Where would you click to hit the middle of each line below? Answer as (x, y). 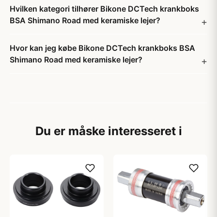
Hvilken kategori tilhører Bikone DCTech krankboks (104, 9)
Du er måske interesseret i (108, 131)
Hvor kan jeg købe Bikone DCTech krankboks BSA (102, 48)
